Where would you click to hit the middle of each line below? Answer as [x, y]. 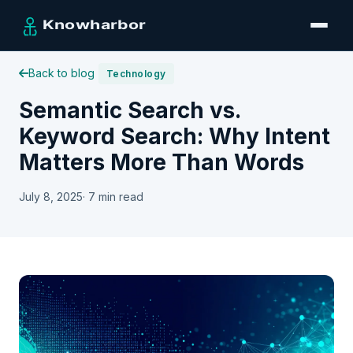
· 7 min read [113, 197]
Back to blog [61, 73]
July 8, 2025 [51, 197]
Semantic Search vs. [130, 110]
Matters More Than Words [162, 162]
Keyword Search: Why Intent [175, 136]
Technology [136, 74]
